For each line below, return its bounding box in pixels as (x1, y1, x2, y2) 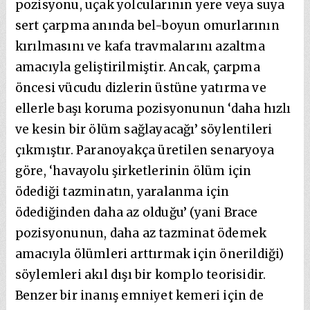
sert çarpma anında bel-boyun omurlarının (15, 17, 280, 33)
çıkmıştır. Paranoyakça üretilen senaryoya (15, 142, 275, 158)
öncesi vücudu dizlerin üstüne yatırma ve (15, 80, 266, 95)
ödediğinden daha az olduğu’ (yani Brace (15, 204, 258, 220)
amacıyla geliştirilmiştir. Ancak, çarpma (15, 59, 260, 75)
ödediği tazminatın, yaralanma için (15, 183, 230, 199)
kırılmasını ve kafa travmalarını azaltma (15, 38, 265, 54)
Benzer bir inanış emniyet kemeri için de (15, 287, 264, 303)
